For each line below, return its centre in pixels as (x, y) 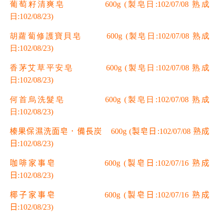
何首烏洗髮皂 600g (67, 100)
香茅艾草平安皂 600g (67, 68)
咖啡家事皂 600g (67, 163)
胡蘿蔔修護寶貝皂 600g (68, 36)
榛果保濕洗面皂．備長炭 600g (69, 131)
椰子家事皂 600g (67, 195)
